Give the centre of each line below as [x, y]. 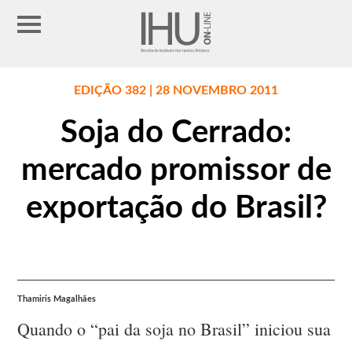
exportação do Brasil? [176, 209]
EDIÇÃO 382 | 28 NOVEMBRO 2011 [176, 91]
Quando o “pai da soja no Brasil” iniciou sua [174, 329]
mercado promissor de [176, 171]
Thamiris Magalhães [57, 299]
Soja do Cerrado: [176, 133]
